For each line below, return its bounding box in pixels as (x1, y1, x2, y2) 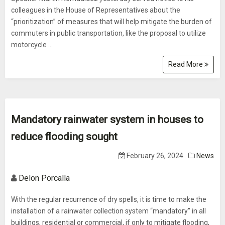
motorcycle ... (11, 41, 53, 49)
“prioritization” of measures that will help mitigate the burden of (11, 18, 212, 26)
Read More (168, 60, 204, 68)
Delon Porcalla (19, 173, 70, 183)
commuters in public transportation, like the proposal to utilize (11, 29, 206, 37)
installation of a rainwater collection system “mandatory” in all (11, 207, 206, 215)
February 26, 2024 (125, 152, 183, 160)
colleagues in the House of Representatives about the (11, 6, 180, 14)
